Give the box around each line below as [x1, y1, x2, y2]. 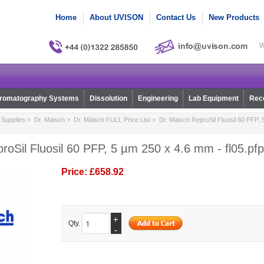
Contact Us [156, 13, 196, 22]
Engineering [137, 94, 178, 103]
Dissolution [89, 94, 127, 103]
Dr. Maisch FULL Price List [73, 116, 150, 124]
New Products [209, 13, 259, 22]
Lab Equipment [188, 94, 239, 103]
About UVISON [90, 13, 143, 22]
